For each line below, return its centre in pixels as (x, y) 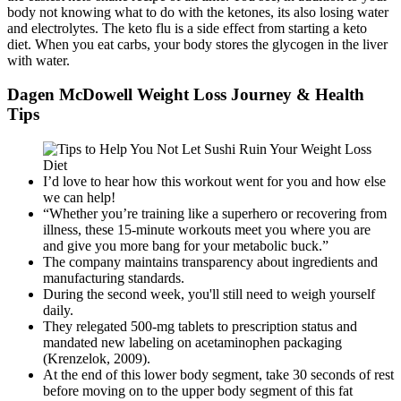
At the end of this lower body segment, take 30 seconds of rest (218, 375)
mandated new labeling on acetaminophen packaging (192, 343)
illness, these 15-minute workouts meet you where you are (207, 230)
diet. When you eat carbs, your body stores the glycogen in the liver (197, 44)
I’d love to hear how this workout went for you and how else (214, 182)
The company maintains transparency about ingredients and (210, 262)
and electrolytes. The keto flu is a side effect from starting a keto (187, 28)
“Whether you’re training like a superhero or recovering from (215, 214)
